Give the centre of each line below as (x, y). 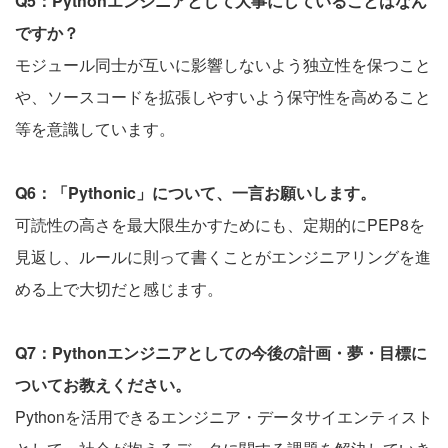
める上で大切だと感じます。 (119, 288)
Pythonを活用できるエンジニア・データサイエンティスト (224, 416)
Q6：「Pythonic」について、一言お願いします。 (195, 192)
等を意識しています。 (95, 128)
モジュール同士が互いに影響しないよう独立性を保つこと (223, 64)
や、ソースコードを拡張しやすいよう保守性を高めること (223, 96)
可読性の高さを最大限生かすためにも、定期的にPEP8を (220, 224)
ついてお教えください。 (103, 384)
